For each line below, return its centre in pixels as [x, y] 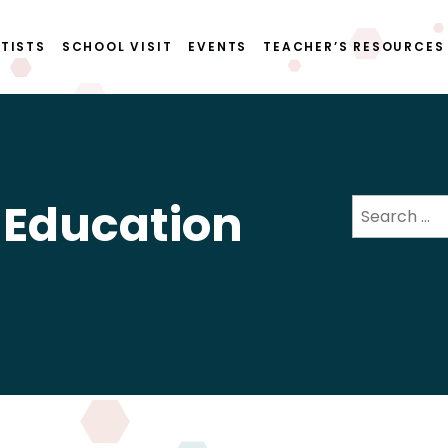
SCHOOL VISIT [117, 46]
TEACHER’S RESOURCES [354, 46]
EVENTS [218, 46]
